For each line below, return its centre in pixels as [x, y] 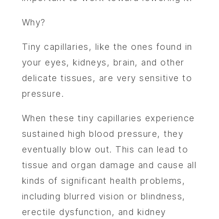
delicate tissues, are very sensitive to [107, 78]
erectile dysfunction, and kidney [94, 212]
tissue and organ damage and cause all [109, 165]
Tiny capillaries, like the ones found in [107, 47]
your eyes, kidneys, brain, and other [103, 62]
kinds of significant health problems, [104, 181]
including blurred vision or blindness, [104, 196]
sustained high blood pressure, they [103, 134]
